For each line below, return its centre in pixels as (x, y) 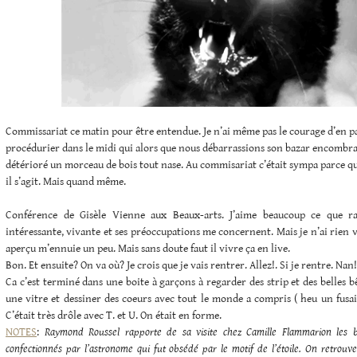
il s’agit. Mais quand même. (66, 181)
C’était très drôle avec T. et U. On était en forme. (114, 315)
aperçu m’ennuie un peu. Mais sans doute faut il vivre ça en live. (148, 248)
